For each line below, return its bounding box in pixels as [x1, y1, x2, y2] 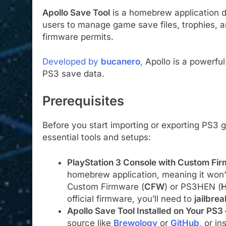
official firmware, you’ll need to [67, 193, 194, 204]
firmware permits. [42, 31, 114, 42]
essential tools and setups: [42, 132, 151, 143]
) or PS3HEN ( [164, 181, 221, 192]
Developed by [42, 56, 101, 67]
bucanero [101, 56, 140, 67]
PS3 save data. [42, 69, 104, 79]
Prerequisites [42, 92, 124, 108]
